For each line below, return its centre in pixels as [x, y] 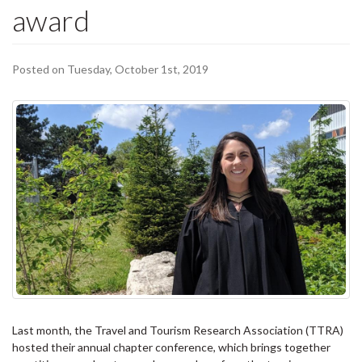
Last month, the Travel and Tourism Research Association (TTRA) [178, 330]
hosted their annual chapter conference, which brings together [171, 347]
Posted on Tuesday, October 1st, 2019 [110, 69]
